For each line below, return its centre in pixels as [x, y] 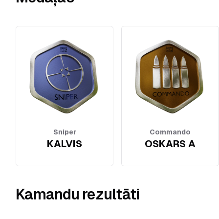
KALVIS [65, 143]
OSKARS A [170, 143]
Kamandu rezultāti [78, 194]
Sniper [65, 132]
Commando [170, 132]
